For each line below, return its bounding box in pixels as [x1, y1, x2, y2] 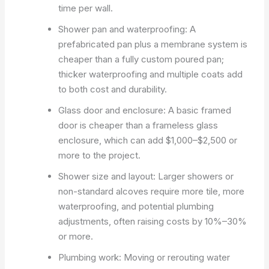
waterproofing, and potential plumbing [58, 200, 214, 212]
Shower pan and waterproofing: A [58, 23, 196, 35]
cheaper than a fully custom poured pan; [58, 53, 225, 65]
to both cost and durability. [58, 83, 168, 95]
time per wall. [58, 2, 113, 14]
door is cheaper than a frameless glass [58, 119, 219, 131]
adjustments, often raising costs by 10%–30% [58, 215, 247, 227]
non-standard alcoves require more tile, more [58, 185, 245, 197]
